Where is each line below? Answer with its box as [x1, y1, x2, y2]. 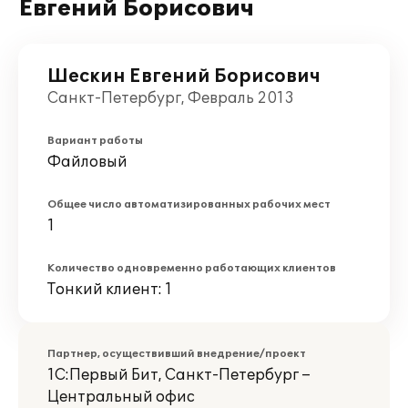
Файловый [47, 153, 127, 171]
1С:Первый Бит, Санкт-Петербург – [47, 366, 311, 384]
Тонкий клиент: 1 [47, 280, 172, 299]
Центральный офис [47, 388, 195, 406]
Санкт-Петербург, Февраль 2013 [47, 89, 294, 107]
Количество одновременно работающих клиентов [47, 262, 336, 274]
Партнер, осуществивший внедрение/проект [47, 348, 306, 360]
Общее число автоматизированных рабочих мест [47, 199, 331, 210]
